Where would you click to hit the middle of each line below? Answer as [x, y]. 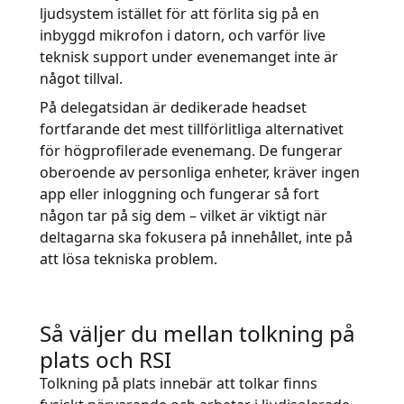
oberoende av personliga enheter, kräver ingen [200, 172]
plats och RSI [106, 359]
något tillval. [81, 78]
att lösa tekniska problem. [129, 259]
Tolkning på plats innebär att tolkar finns [179, 383]
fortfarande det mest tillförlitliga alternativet [192, 129]
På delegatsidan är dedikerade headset [173, 107]
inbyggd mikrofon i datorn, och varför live [183, 35]
